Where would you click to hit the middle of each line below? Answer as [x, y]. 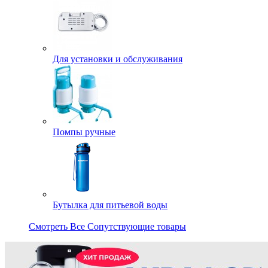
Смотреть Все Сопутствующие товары [107, 226]
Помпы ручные [84, 132]
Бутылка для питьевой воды [110, 205]
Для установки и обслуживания [118, 59]
